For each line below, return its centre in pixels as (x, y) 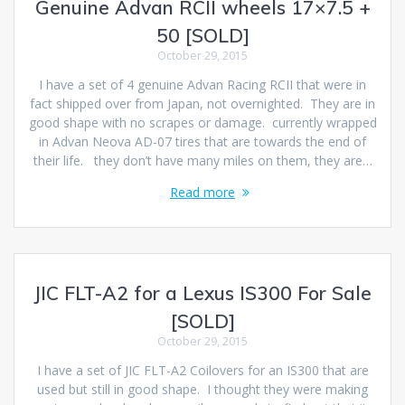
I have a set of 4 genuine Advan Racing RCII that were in (202, 85)
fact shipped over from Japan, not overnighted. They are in (202, 104)
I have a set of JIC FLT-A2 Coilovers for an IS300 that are (202, 371)
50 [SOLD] (202, 36)
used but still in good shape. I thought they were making (202, 390)
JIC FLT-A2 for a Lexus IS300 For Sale (202, 293)
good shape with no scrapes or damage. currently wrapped (202, 123)
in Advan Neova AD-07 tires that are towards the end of (202, 142)
